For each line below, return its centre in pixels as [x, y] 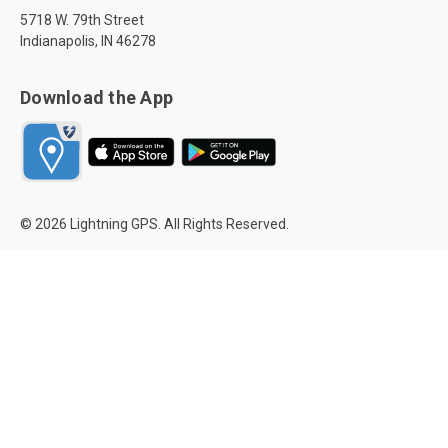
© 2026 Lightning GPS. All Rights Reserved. [154, 224]
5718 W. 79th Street [82, 19]
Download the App [96, 97]
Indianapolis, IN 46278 [88, 40]
